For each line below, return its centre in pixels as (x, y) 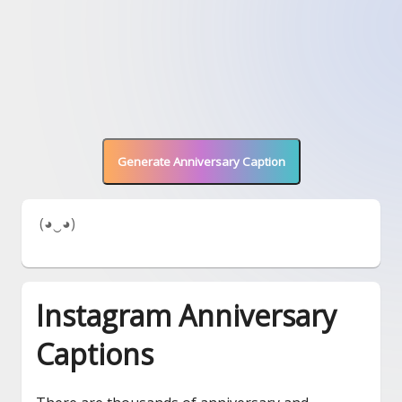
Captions (95, 354)
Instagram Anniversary (186, 316)
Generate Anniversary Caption (201, 162)
